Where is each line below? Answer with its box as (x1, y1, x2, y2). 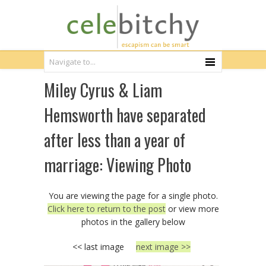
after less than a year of (44, 128, 185, 152)
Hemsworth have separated (44, 103, 206, 127)
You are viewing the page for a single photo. (48, 190, 218, 201)
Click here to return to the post (47, 203, 166, 214)
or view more (165, 203, 219, 214)
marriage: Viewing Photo (44, 153, 191, 177)
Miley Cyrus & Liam (44, 78, 162, 102)
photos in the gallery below (81, 216, 185, 227)
